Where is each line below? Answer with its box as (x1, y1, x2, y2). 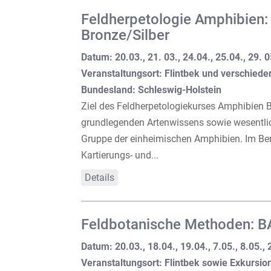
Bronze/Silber (81, 26, 170, 44)
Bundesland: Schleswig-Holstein (81, 83, 222, 96)
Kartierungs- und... (81, 149, 159, 161)
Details (85, 171, 115, 183)
